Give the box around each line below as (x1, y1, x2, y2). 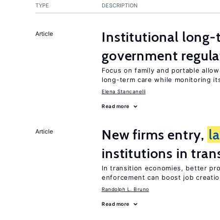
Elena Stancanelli (102, 88, 146, 94)
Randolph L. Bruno (102, 186, 149, 192)
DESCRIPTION (102, 2, 137, 9)
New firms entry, (102, 126, 208, 143)
